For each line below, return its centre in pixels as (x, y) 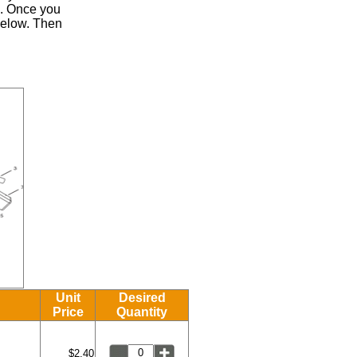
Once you (32, 10)
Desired (142, 298)
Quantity (142, 312)
